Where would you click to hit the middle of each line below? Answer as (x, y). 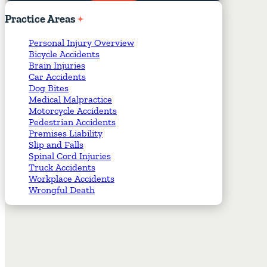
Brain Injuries (57, 66)
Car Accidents (57, 77)
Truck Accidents (62, 167)
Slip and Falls (56, 145)
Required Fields (111, 18)
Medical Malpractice (70, 100)
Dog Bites (49, 88)
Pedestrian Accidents (72, 122)
